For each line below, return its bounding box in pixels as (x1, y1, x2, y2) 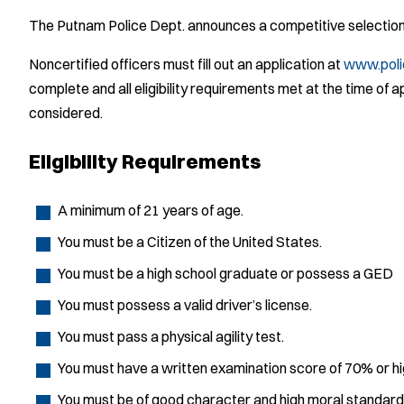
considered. (29, 104, 103, 123)
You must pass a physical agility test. (58, 327, 284, 346)
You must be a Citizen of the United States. (58, 233, 322, 252)
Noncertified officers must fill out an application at (29, 55, 344, 74)
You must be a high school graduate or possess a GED (58, 264, 393, 283)
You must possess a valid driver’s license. (58, 296, 312, 315)
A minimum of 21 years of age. (58, 201, 243, 220)
